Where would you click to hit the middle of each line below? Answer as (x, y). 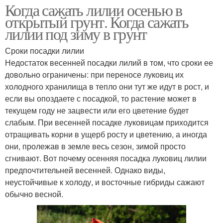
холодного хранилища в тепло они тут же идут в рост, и (107, 86)
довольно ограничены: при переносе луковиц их (94, 74)
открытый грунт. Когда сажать (97, 21)
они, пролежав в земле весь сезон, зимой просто (95, 146)
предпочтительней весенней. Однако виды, (85, 170)
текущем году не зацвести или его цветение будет (97, 110)
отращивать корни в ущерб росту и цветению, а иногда (106, 134)
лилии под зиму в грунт (76, 33)
